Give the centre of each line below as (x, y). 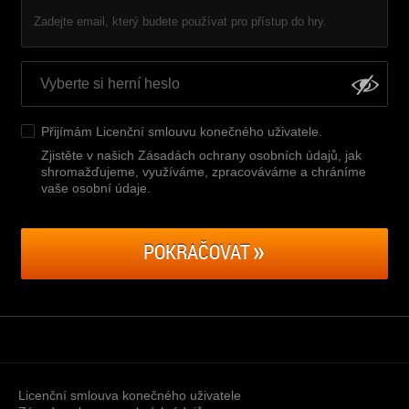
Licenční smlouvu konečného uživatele (207, 131)
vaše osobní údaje (94, 188)
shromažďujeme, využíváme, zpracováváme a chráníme (204, 172)
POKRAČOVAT (196, 252)
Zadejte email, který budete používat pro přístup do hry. (180, 21)
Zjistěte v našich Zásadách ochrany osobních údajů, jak (201, 155)
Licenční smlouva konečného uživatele (130, 395)
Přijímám (68, 131)
